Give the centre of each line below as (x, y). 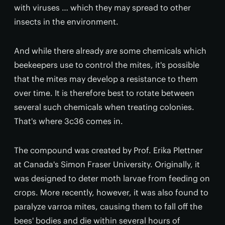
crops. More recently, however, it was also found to (111, 192)
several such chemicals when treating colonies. (104, 107)
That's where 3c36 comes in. (69, 121)
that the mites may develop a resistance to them (106, 79)
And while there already (60, 51)
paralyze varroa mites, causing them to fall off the (108, 206)
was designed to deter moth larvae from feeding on (112, 178)
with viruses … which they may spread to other (102, 8)
